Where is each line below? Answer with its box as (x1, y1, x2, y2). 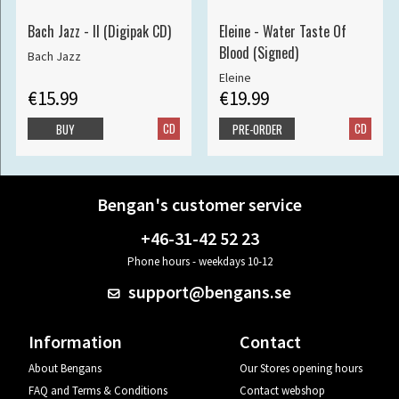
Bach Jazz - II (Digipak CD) (27, 20, 171, 42)
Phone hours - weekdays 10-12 (126, 253, 273, 269)
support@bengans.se (125, 280, 292, 303)
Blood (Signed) (218, 41, 298, 63)
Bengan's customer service (97, 192, 302, 216)
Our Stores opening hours (240, 360, 363, 376)
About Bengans (28, 360, 102, 376)
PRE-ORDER (232, 120, 282, 139)
